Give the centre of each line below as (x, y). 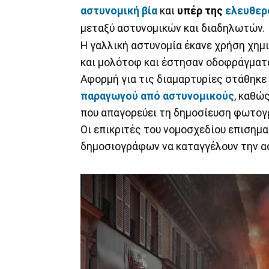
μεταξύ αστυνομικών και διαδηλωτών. (173, 28)
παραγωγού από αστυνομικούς (157, 96)
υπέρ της (201, 11)
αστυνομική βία (119, 11)
